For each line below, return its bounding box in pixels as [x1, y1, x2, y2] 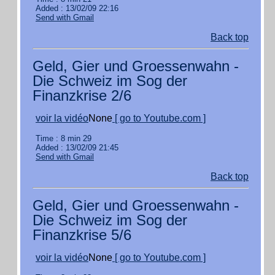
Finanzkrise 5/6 [33, 227, 131, 243]
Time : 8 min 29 [36, 134, 91, 143]
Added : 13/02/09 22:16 [36, 4, 118, 13]
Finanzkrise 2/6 [33, 87, 131, 104]
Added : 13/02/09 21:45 [36, 143, 118, 152]
